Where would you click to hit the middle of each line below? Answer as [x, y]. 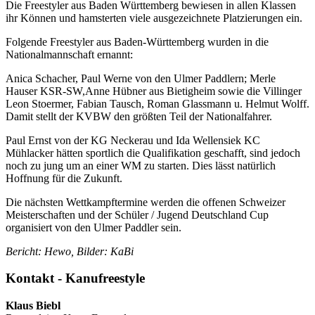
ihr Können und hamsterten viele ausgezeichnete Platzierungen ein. [154, 18]
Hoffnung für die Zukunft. [64, 178]
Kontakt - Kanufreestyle [75, 278]
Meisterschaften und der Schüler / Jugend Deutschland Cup [137, 214]
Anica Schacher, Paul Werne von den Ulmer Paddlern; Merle [141, 78]
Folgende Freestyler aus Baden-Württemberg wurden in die [137, 41]
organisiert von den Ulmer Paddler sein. [94, 227]
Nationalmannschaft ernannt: [69, 54]
